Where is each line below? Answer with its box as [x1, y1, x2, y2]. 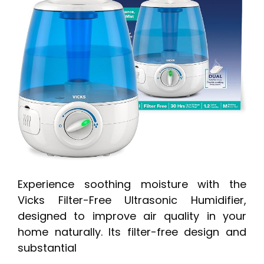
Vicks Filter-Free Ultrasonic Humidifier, [18, 192, 246, 207]
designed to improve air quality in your [18, 208, 246, 223]
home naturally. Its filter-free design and [18, 224, 246, 239]
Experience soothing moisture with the [18, 176, 246, 192]
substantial [18, 240, 77, 255]
